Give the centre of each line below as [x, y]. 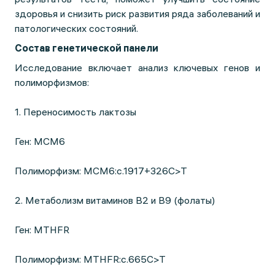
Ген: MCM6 [40, 141]
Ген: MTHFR [42, 230]
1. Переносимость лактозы [76, 112]
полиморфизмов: [52, 82]
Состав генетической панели [87, 48]
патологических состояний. [76, 28]
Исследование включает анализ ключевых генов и [137, 68]
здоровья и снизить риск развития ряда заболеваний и [137, 14]
